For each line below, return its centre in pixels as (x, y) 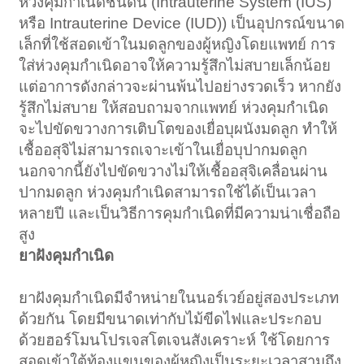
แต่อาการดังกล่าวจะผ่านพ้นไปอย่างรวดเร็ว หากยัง (180, 86)
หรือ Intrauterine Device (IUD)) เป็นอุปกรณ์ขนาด (182, 23)
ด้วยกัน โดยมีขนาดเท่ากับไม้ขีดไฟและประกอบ (171, 318)
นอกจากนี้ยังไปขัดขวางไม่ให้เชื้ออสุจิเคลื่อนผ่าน (173, 171)
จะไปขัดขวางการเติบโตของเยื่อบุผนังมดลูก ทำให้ (178, 128)
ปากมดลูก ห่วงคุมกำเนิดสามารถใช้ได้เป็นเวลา (168, 192)
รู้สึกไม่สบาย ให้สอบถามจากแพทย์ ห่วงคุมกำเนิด (174, 107)
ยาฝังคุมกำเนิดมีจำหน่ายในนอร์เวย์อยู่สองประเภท (179, 297)
